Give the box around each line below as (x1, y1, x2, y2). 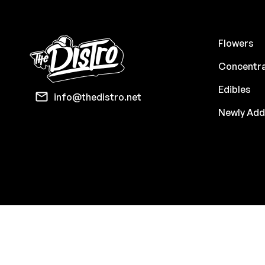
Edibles (218, 83, 251, 95)
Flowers (218, 37, 254, 49)
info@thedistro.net (54, 91, 142, 103)
